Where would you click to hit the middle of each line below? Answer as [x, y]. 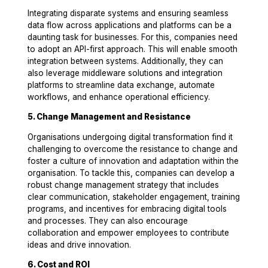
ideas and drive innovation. [80, 244]
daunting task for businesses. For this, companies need [133, 37]
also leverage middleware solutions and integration [125, 73]
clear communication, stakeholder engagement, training [134, 197]
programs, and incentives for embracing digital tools [127, 208]
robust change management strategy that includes [124, 185]
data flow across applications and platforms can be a [130, 25]
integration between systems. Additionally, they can [126, 61]
